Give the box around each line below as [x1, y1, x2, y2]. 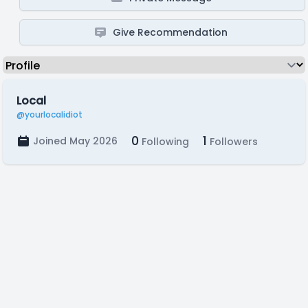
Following [139, 135, 189, 148]
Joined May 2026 [33, 134, 118, 148]
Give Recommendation [113, 25, 228, 39]
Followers [207, 135, 258, 148]
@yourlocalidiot [16, 109, 82, 120]
